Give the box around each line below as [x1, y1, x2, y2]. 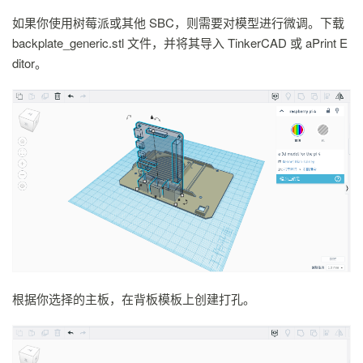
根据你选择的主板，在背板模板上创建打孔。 [12, 289, 255, 307]
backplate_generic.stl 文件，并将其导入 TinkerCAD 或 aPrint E [12, 33, 348, 51]
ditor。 [12, 53, 47, 71]
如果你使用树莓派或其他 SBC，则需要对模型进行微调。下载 [12, 13, 344, 31]
